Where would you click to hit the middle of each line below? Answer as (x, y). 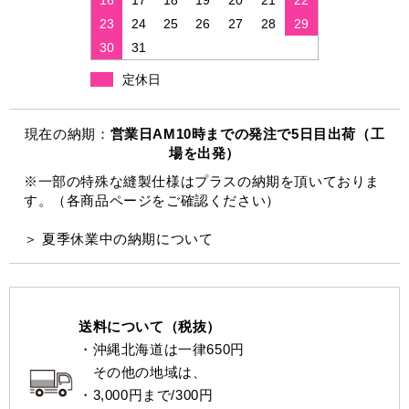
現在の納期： (67, 133)
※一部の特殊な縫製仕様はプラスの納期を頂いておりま (202, 181)
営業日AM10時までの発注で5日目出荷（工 (247, 133)
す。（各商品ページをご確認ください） (152, 200)
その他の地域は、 (143, 372)
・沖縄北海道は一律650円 (162, 350)
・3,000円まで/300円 (146, 395)
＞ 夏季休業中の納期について (119, 238)
